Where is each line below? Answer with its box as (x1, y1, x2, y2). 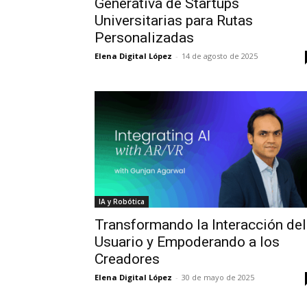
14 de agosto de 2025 (182, 51, 258, 62)
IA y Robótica (99, 197, 145, 207)
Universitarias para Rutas (95, 12, 253, 29)
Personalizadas (95, 29, 194, 47)
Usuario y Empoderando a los (95, 234, 280, 251)
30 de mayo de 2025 (182, 272, 254, 283)
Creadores (95, 251, 160, 268)
